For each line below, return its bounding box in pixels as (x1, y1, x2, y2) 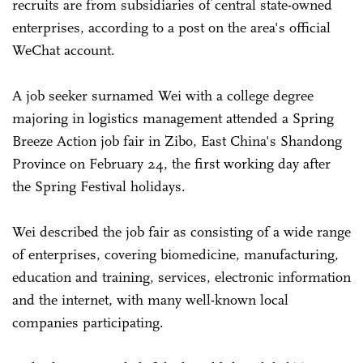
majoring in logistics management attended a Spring (12, 109, 334, 127)
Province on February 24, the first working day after (12, 154, 331, 173)
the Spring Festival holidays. (12, 177, 186, 195)
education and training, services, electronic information (12, 267, 351, 286)
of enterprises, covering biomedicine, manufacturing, (12, 245, 339, 263)
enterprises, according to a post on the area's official (12, 18, 331, 36)
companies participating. (12, 313, 164, 331)
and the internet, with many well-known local (12, 290, 288, 309)
